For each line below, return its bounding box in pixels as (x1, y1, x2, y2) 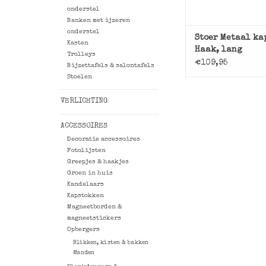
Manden (72, 250, 94, 256)
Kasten (66, 40, 88, 47)
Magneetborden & (66, 204, 122, 211)
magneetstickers (66, 215, 121, 222)
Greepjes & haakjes (66, 159, 129, 166)
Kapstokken (66, 192, 104, 199)
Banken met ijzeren (66, 17, 130, 24)
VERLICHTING (61, 98, 107, 106)
